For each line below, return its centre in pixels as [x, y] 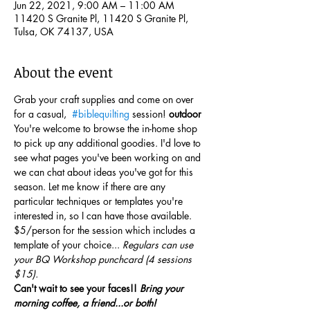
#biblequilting [101, 114]
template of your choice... [68, 245]
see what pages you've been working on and [109, 157]
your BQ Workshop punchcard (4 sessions [104, 259]
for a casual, [42, 114]
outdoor [185, 114]
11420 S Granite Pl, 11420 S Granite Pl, [101, 18]
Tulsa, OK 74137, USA [64, 31]
